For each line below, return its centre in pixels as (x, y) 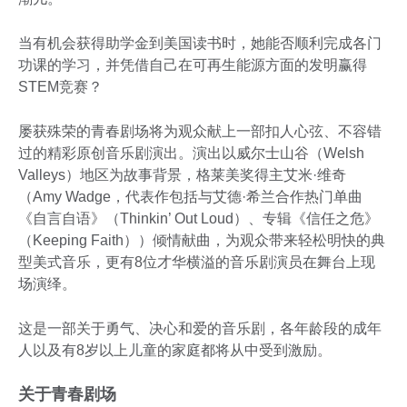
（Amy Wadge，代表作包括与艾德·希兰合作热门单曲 (190, 197)
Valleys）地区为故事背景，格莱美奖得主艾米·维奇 (182, 175)
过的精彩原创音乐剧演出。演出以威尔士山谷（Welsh (191, 154)
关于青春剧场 (67, 395)
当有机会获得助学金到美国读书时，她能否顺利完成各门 (200, 44)
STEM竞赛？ (62, 87)
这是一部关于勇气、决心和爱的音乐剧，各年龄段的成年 (200, 329)
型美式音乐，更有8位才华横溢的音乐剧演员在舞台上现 (197, 263)
